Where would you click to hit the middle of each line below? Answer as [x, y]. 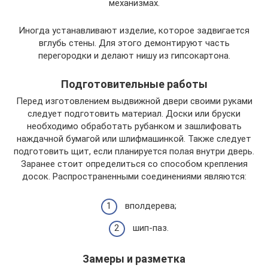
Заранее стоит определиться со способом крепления [134, 164]
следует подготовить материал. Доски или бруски [134, 114]
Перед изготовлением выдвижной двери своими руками [134, 101]
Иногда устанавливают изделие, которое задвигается [134, 31]
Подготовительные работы [134, 84]
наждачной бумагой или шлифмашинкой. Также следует [134, 139]
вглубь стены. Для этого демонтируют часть [134, 43]
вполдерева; [150, 205]
